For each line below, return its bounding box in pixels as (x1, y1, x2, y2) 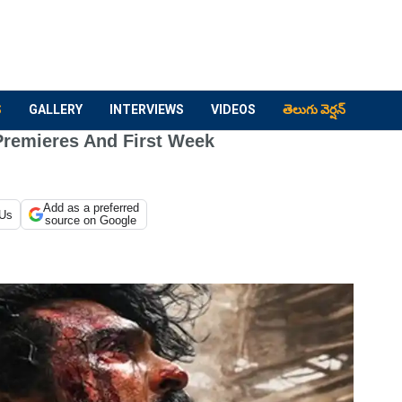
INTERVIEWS (109, 102, 184, 117)
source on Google (45, 214, 137, 227)
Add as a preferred (42, 201, 139, 214)
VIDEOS (211, 102, 256, 117)
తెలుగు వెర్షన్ (283, 102, 345, 117)
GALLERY (29, 102, 83, 117)
